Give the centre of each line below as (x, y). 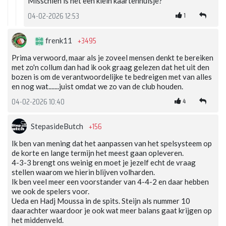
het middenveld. (38, 220)
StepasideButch (58, 126)
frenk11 (59, 41)
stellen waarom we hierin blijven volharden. (83, 172)
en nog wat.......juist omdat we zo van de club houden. (97, 87)
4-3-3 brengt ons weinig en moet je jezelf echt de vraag (104, 163)
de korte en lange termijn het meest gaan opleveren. (98, 153)
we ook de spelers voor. (50, 191)
